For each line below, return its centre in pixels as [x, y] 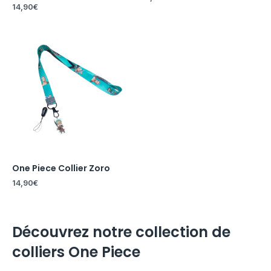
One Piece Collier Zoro [61, 168]
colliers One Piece [76, 252]
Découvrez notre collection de [121, 232]
